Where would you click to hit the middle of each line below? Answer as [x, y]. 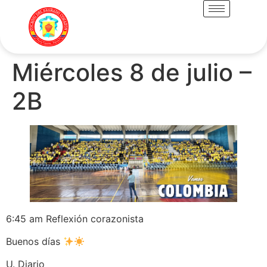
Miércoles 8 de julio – [132, 72]
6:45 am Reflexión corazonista [75, 218]
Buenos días [35, 241]
